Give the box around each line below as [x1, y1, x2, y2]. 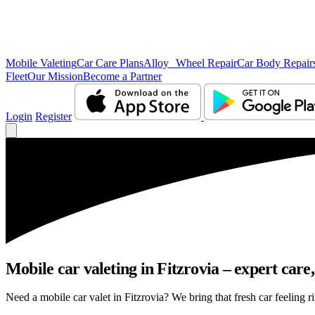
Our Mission [27, 70, 83, 82]
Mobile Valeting [6, 57, 77, 69]
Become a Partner [83, 70, 162, 82]
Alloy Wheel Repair [143, 57, 237, 69]
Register [35, 110, 72, 122]
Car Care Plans [77, 57, 143, 69]
